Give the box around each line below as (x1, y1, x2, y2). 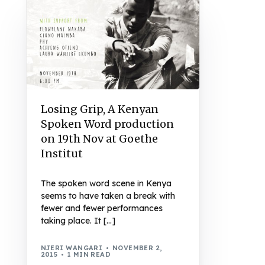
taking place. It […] (40, 215, 115, 226)
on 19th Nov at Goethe (40, 131, 158, 146)
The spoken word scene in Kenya (40, 177, 172, 189)
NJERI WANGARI (40, 244, 103, 253)
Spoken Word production (40, 117, 174, 131)
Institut (40, 146, 83, 160)
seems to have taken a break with (40, 190, 175, 201)
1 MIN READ (67, 250, 111, 259)
